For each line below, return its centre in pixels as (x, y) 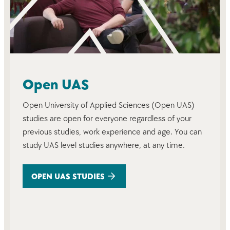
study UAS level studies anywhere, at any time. (104, 145)
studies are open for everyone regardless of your (107, 119)
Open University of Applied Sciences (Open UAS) (109, 105)
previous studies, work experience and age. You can (112, 132)
